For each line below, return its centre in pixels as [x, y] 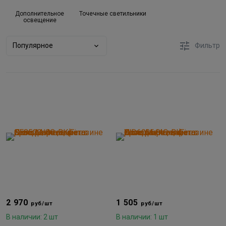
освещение [40, 20]
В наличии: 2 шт [32, 217]
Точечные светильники [113, 13]
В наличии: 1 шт [142, 217]
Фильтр [207, 46]
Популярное [33, 46]
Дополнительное [40, 13]
